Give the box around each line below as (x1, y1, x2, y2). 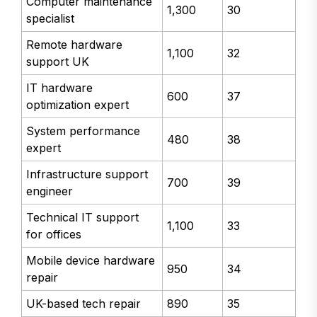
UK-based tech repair (26, 296, 142, 311)
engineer (26, 184, 74, 199)
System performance (26, 124, 141, 139)
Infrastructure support (26, 167, 149, 182)
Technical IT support (26, 210, 139, 225)
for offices (26, 227, 82, 242)
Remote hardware (26, 38, 123, 52)
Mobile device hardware (26, 253, 156, 268)
